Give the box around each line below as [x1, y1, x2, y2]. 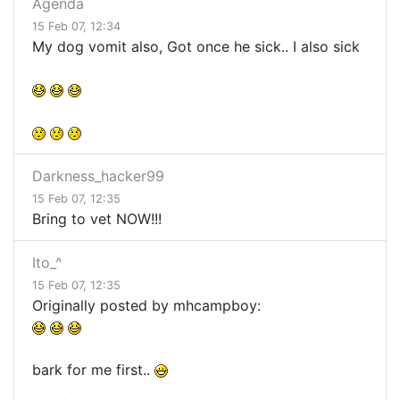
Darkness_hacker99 [32, 167, 164, 186]
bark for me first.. [32, 361, 154, 379]
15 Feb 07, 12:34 [32, 20, 121, 34]
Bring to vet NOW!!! [32, 210, 162, 229]
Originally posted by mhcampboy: [32, 296, 261, 315]
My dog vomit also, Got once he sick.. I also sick [32, 37, 360, 56]
